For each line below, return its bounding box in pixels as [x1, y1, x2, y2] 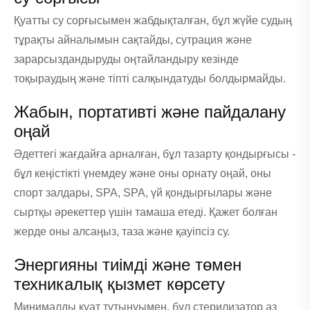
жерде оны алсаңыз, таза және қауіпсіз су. [14, 225, 230, 237]
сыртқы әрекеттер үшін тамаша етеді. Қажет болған [14, 206, 277, 218]
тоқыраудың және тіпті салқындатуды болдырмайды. [14, 72, 286, 84]
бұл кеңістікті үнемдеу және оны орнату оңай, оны [14, 167, 271, 179]
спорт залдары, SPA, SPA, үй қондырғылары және [14, 186, 272, 199]
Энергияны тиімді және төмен [14, 255, 241, 274]
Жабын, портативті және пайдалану [14, 102, 286, 121]
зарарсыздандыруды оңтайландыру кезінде [14, 53, 239, 65]
